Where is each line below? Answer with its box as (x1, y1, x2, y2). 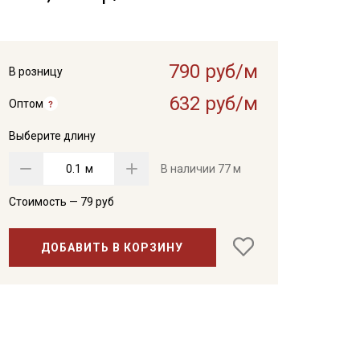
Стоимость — (8, 195, 80, 208)
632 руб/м (168, 92, 258, 115)
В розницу (8, 65, 63, 78)
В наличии (160, 162, 218, 175)
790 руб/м (168, 60, 258, 83)
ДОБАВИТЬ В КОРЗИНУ (41, 240, 184, 254)
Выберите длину (8, 129, 96, 142)
